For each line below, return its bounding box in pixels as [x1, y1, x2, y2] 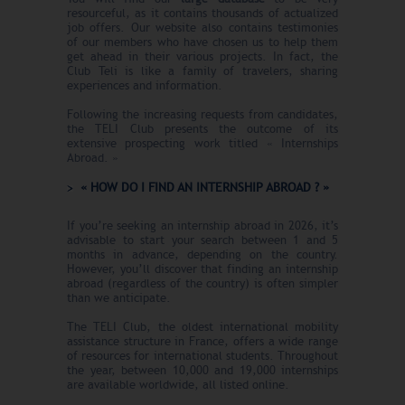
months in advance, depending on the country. [67, 247, 338, 262]
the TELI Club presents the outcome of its [67, 121, 338, 137]
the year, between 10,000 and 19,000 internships [67, 363, 338, 378]
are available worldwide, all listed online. [67, 377, 289, 392]
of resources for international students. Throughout [67, 348, 338, 363]
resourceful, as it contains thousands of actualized [67, 5, 338, 21]
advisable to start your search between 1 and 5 [67, 232, 338, 248]
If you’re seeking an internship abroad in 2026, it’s [67, 218, 338, 233]
